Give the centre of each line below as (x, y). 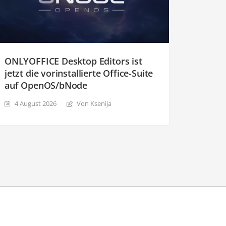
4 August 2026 (36, 103)
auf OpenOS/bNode (46, 85)
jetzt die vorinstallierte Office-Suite (79, 73)
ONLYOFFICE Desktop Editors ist (73, 61)
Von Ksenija (94, 103)
